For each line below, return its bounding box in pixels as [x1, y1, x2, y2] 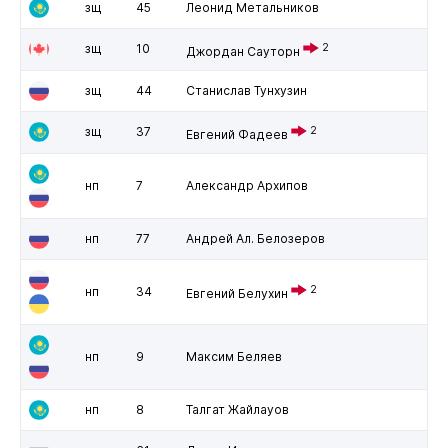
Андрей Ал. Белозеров [185, 230, 325, 246]
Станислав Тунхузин [185, 82, 307, 98]
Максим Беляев [185, 348, 282, 364]
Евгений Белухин [185, 285, 288, 301]
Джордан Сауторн [185, 43, 300, 59]
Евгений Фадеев [185, 126, 288, 142]
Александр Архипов [185, 177, 308, 193]
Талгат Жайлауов [185, 401, 289, 417]
